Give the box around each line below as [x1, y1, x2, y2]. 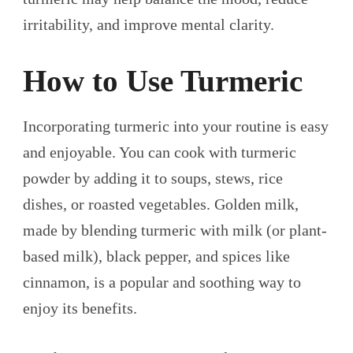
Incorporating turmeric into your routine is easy [23, 117, 329, 135]
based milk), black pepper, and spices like [23, 247, 290, 265]
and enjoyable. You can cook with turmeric [23, 143, 296, 161]
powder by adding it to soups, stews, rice [23, 169, 283, 187]
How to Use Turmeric [23, 64, 303, 98]
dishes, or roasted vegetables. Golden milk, [23, 195, 299, 213]
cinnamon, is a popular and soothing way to [23, 273, 301, 291]
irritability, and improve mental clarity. [23, 16, 274, 34]
